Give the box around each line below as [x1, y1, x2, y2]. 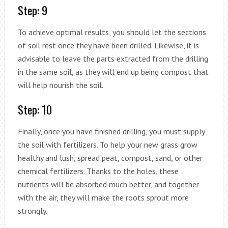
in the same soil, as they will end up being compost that [17, 66, 209, 77]
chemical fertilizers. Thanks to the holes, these [17, 165, 179, 176]
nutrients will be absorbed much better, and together [17, 179, 199, 189]
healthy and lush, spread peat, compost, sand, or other [17, 152, 203, 163]
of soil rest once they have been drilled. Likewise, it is [17, 40, 199, 50]
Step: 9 [17, 2, 47, 18]
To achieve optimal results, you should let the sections [17, 26, 206, 37]
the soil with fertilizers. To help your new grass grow [17, 139, 197, 150]
